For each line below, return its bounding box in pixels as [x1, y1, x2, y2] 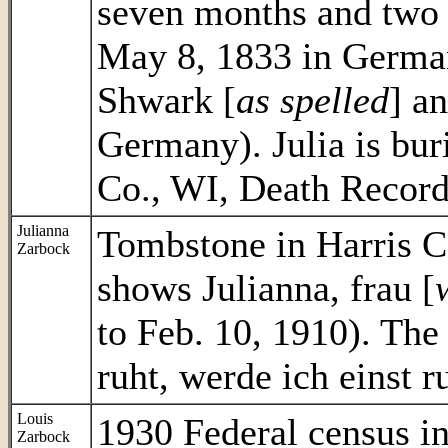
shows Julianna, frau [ [97, 267, 435, 309]
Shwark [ [97, 79, 236, 121]
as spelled [236, 79, 389, 121]
